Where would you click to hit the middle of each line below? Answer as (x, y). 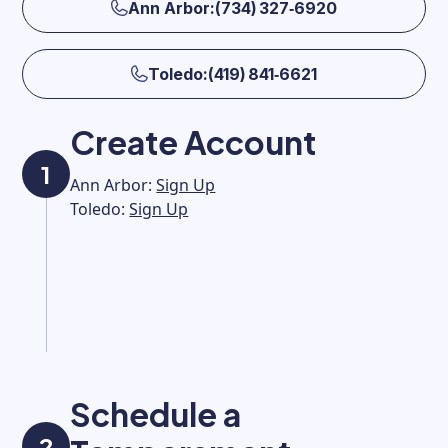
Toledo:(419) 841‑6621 (232, 73)
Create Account (193, 141)
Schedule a (156, 413)
